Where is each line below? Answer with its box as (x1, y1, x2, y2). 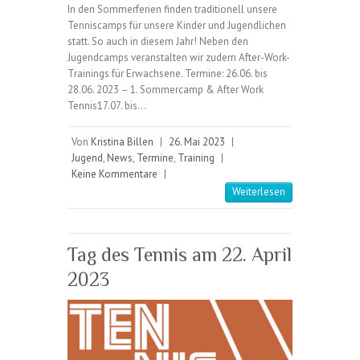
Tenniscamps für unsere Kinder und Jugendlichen (67, 18, 286, 32)
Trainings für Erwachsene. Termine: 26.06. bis (67, 67, 268, 80)
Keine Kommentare (72, 167, 157, 181)
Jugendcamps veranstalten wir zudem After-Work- (67, 51, 290, 64)
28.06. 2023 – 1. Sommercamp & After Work (67, 83, 264, 96)
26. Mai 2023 (169, 135, 225, 149)
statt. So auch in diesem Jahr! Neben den (67, 35, 248, 48)
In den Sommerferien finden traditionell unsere (67, 2, 277, 16)
